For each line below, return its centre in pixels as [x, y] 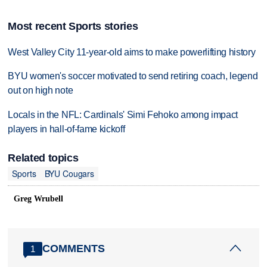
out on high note [41, 91]
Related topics [43, 158]
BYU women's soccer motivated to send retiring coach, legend [133, 76]
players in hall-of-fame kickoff [66, 129]
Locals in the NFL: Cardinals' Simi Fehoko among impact [123, 115]
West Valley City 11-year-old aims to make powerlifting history [132, 52]
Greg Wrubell [38, 199]
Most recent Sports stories [73, 26]
